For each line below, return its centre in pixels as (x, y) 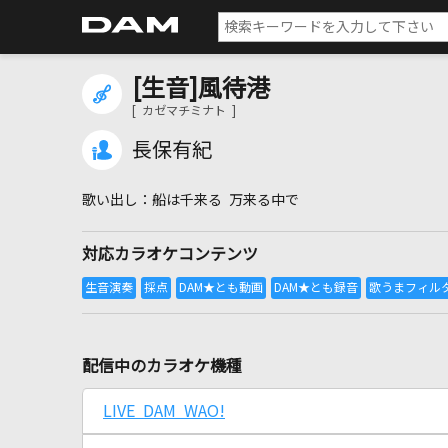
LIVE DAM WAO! (164, 411)
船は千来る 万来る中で (225, 200)
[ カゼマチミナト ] (184, 111)
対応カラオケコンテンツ (170, 254)
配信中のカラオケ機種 (162, 366)
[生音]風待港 (201, 88)
